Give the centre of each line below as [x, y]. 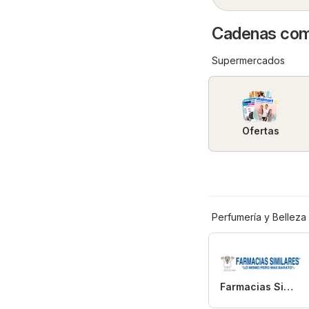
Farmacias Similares [288, 287]
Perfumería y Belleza [259, 217]
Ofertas [260, 131]
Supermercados [248, 61]
